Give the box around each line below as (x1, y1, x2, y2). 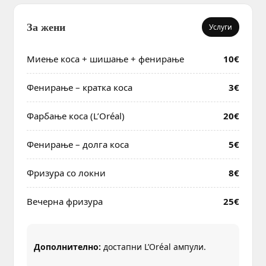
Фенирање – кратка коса (27, 81, 132, 93)
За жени (27, 20, 65, 34)
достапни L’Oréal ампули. (101, 240, 206, 252)
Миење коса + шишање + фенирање (27, 52, 184, 65)
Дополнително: (34, 240, 101, 252)
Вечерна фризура (27, 195, 103, 207)
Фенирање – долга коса (27, 138, 129, 150)
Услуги (209, 21, 232, 32)
